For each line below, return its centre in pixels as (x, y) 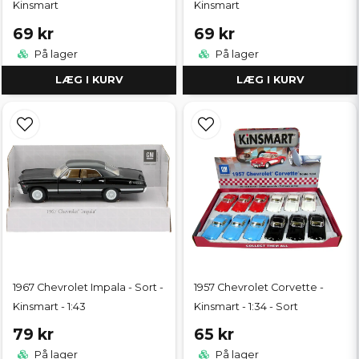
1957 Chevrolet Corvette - (259, 287)
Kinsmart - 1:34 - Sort (246, 306)
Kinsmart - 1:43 (49, 306)
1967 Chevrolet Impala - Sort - (88, 287)
